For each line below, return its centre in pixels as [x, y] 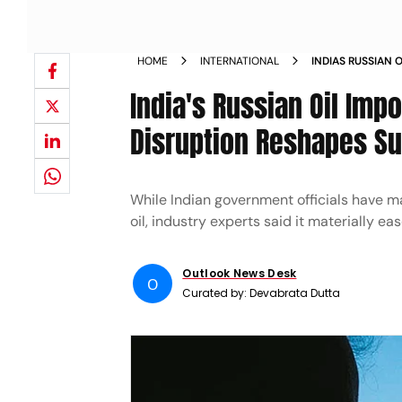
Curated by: [216, 293]
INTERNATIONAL [240, 61]
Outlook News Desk [240, 273]
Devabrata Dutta [295, 293]
